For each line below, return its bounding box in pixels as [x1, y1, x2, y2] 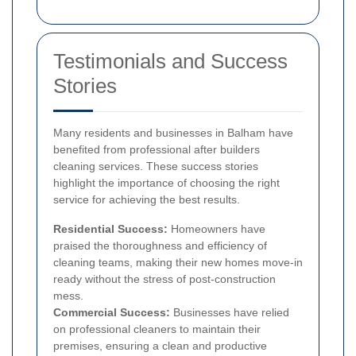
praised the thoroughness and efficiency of [53, 238, 267, 252]
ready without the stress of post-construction [53, 272, 276, 285]
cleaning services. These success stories [53, 159, 258, 172]
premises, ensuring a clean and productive [53, 339, 267, 352]
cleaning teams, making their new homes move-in [53, 255, 303, 269]
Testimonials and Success [53, 48, 288, 73]
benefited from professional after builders [53, 142, 260, 156]
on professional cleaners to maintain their [53, 322, 261, 335]
